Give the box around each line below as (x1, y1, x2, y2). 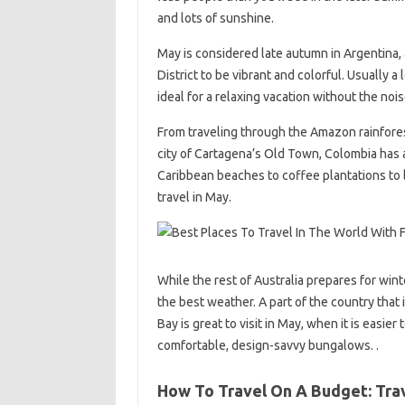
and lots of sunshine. (156, 10, 274, 25)
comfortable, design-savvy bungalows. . (156, 337, 379, 353)
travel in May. (156, 189, 231, 204)
